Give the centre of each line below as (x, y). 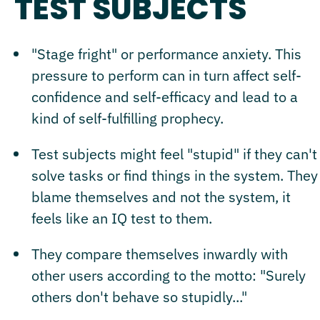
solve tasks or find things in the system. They (175, 175)
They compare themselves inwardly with (160, 254)
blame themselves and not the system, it (161, 196)
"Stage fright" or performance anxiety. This (166, 54)
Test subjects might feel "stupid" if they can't (174, 154)
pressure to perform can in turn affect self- (166, 75)
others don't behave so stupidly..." (139, 296)
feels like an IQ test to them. (122, 218)
